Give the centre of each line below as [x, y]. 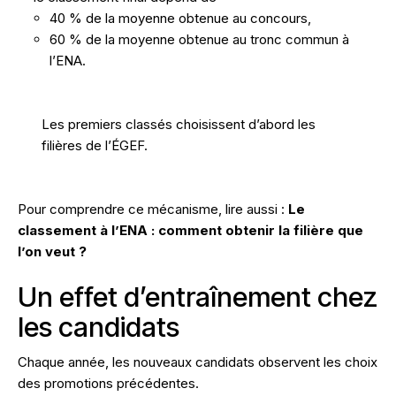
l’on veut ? [52, 252]
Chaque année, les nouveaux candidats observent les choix [198, 362]
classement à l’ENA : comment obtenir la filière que [190, 231]
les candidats [99, 327]
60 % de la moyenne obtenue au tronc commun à [199, 40]
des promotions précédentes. [108, 384]
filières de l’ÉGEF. [95, 146]
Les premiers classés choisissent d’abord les [179, 125]
